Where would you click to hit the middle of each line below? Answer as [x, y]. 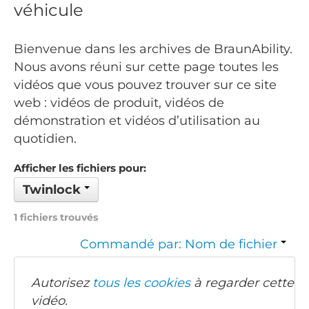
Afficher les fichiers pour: [80, 168]
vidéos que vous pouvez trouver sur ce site [145, 85]
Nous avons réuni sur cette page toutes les [146, 67]
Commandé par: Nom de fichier [180, 245]
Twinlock [53, 190]
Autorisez [62, 283]
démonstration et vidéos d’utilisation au [137, 121]
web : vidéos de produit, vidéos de [119, 103]
